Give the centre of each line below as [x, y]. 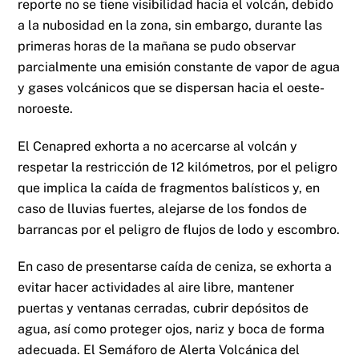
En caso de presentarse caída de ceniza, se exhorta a [175, 267]
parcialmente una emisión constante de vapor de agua [179, 67]
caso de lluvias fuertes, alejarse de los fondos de [163, 208]
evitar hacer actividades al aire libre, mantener [156, 288]
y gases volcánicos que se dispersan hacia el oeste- [171, 87]
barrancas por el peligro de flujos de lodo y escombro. [179, 229]
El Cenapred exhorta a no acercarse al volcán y [158, 146]
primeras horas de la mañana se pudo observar [157, 46]
